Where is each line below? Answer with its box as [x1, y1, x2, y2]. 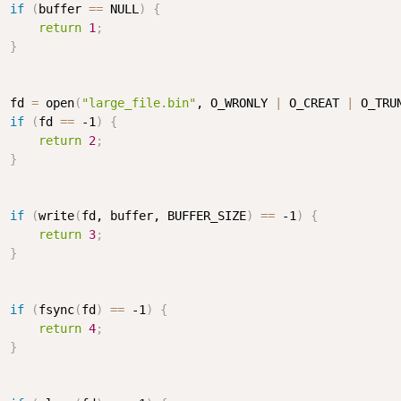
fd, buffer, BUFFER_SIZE [81, 208, 246, 223]
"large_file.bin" [81, 95, 196, 110]
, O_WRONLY [196, 95, 275, 110]
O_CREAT [282, 95, 346, 110]
